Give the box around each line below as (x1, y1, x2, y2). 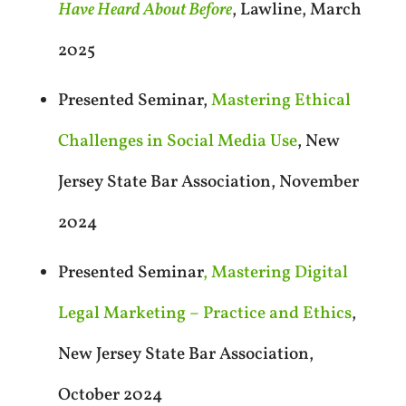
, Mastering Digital (202, 260, 348, 285)
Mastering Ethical (210, 88, 351, 112)
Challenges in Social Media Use (57, 129, 297, 153)
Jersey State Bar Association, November (57, 169, 359, 194)
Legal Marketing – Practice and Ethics (57, 301, 352, 325)
